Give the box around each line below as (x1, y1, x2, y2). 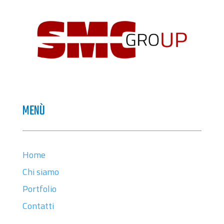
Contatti (22, 198, 54, 212)
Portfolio (22, 181, 56, 195)
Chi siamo (22, 164, 59, 178)
